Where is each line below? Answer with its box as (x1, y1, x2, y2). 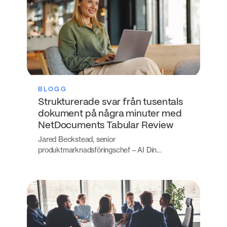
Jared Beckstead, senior (38, 134, 116, 143)
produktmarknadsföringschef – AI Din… (38, 145, 162, 154)
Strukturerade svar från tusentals (38, 97, 183, 107)
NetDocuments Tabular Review (38, 121, 173, 130)
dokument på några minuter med (38, 109, 182, 119)
